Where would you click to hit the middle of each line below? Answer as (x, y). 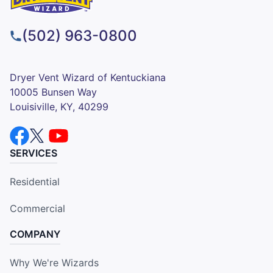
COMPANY (35, 234)
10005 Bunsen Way (53, 92)
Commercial (37, 208)
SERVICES (34, 153)
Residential (35, 181)
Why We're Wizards (54, 262)
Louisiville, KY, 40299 (59, 106)
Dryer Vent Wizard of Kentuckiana (88, 77)
